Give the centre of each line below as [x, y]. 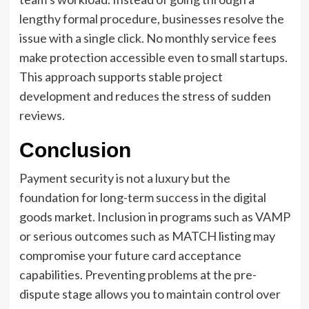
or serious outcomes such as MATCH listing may [147, 236]
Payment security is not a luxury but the [124, 178]
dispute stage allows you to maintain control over [150, 294]
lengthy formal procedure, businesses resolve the [151, 19]
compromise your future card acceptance [130, 256]
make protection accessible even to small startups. [153, 58]
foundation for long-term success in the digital [142, 198]
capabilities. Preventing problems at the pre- [138, 275]
